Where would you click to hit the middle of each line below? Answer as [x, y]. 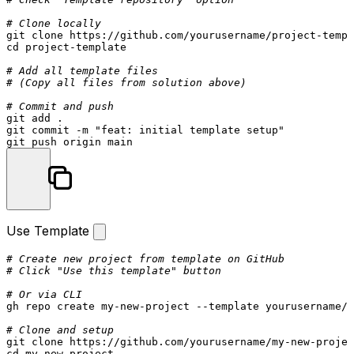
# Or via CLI [44, 294]
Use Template [50, 231]
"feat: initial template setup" [190, 130]
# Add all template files [82, 71]
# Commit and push [60, 106]
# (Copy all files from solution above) [126, 83]
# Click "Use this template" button [114, 271]
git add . [35, 118]
